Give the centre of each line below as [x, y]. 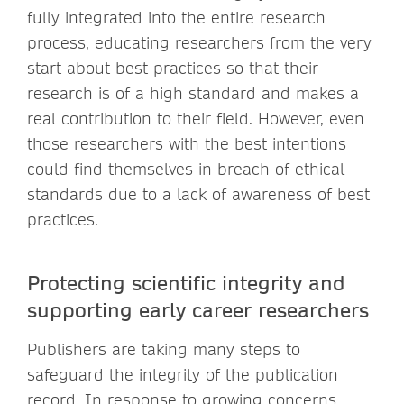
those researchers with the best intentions [187, 143]
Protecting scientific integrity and [186, 282]
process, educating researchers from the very [199, 42]
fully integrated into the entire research [176, 17]
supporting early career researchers [198, 309]
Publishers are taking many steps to [164, 349]
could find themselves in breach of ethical [186, 169]
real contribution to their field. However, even [196, 118]
